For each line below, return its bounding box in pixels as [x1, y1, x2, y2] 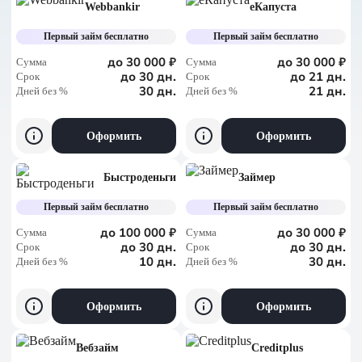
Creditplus [251, 342, 303, 354]
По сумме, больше [83, 20, 184, 34]
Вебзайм [76, 342, 119, 354]
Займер [238, 171, 276, 183]
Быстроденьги [103, 171, 176, 183]
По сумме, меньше [83, 53, 186, 66]
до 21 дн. [290, 69, 346, 85]
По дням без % [83, 85, 165, 99]
